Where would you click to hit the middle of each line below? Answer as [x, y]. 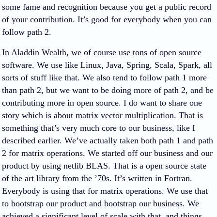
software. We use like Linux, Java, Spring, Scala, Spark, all [107, 65]
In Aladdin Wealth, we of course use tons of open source [102, 52]
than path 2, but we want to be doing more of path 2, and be [108, 90]
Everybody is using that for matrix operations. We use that [105, 191]
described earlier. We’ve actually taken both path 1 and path [108, 140]
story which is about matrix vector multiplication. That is [102, 115]
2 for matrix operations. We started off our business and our [107, 153]
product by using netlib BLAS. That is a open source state [104, 166]
